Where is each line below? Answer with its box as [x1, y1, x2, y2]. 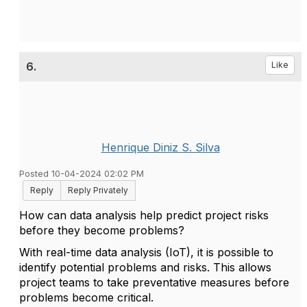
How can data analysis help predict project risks [19, 208, 269, 222]
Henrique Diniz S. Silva [101, 140, 220, 154]
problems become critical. [19, 291, 153, 304]
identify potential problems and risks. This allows [19, 260, 271, 274]
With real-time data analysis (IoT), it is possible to [19, 245, 273, 259]
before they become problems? [19, 223, 184, 237]
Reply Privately [68, 185, 128, 195]
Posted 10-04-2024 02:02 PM [19, 169, 144, 179]
